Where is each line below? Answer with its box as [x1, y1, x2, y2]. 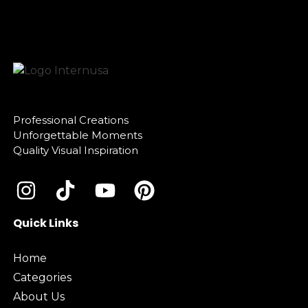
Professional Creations [12, 113, 129, 126]
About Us [12, 289, 65, 303]
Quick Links [12, 214, 78, 231]
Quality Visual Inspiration [12, 143, 138, 157]
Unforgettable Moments [12, 128, 142, 142]
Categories [12, 270, 71, 284]
